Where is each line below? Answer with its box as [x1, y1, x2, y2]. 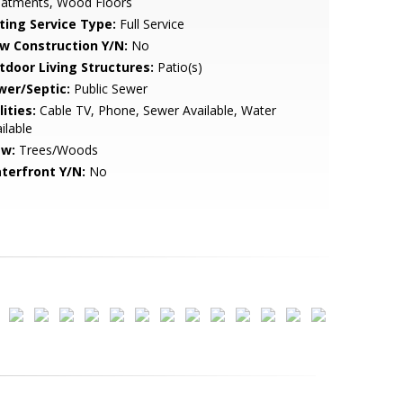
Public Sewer [69, 80, 148, 97]
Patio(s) [153, 58, 202, 76]
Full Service [115, 15, 184, 32]
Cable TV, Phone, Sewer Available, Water [35, 102, 276, 119]
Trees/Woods [14, 141, 98, 158]
